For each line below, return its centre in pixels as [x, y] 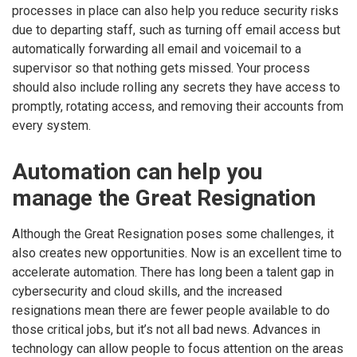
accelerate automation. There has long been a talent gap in [173, 273]
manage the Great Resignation [164, 198]
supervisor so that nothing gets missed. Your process [161, 69]
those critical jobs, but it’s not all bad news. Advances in [166, 330]
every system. [51, 126]
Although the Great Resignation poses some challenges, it [173, 234]
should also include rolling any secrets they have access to [176, 88]
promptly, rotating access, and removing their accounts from [178, 107]
